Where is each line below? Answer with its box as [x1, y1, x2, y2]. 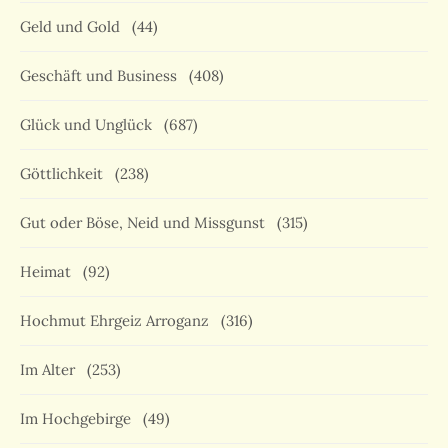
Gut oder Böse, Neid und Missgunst [20, 213, 273, 233]
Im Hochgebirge [20, 409, 139, 429]
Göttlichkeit [20, 164, 111, 184]
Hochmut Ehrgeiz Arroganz [20, 311, 217, 331]
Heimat [20, 262, 79, 282]
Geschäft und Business [20, 66, 185, 86]
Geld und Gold [20, 17, 128, 37]
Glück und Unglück [20, 115, 160, 135]
